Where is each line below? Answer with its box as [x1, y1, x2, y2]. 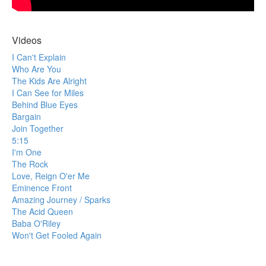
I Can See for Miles [12, 86, 84, 99]
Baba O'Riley [12, 217, 61, 229]
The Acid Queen [12, 205, 73, 217]
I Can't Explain [12, 50, 66, 63]
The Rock [12, 157, 48, 170]
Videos [12, 33, 42, 47]
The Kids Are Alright [12, 74, 87, 87]
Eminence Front [12, 181, 72, 194]
